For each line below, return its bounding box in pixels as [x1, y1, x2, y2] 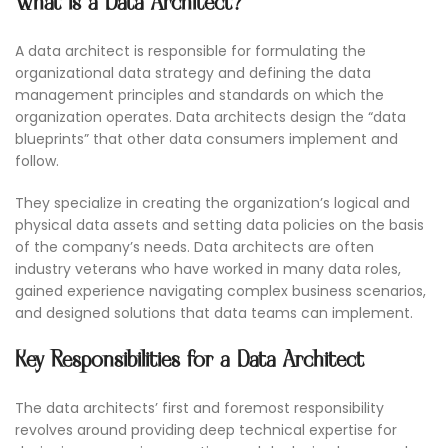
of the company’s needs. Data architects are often [15, 237, 374, 258]
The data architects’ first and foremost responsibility [15, 398, 384, 419]
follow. [15, 151, 59, 172]
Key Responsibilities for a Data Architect [15, 347, 364, 375]
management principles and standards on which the [15, 85, 384, 106]
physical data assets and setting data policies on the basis [15, 215, 424, 236]
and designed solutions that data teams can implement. [15, 303, 413, 324]
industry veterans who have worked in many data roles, [15, 259, 401, 280]
